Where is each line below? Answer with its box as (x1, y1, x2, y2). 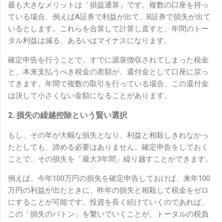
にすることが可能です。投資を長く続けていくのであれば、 (8, 198, 209, 207)
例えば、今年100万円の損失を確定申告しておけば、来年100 (8, 174, 210, 183)
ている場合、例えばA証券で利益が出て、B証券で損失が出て (8, 12, 211, 22)
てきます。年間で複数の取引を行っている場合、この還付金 (8, 79, 209, 89)
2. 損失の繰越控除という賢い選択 (8, 111, 127, 120)
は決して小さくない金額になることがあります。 (8, 91, 171, 101)
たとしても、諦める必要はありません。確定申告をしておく (8, 143, 209, 152)
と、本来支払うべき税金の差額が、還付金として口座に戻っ (8, 67, 209, 77)
